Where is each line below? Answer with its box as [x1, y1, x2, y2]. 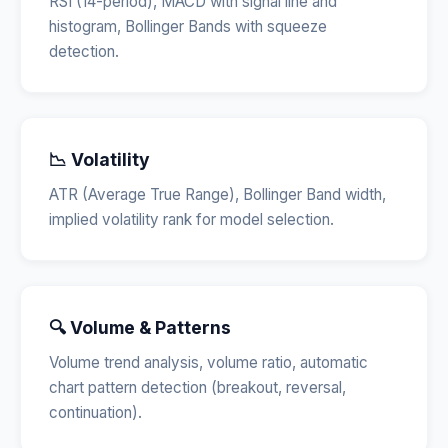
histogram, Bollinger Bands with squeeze [49, 17, 327, 36]
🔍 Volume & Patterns [49, 317, 231, 338]
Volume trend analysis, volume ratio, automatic [49, 353, 368, 372]
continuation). [49, 403, 142, 422]
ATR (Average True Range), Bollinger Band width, [49, 185, 386, 204]
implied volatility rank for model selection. [49, 210, 334, 229]
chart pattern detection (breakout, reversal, [49, 378, 346, 397]
